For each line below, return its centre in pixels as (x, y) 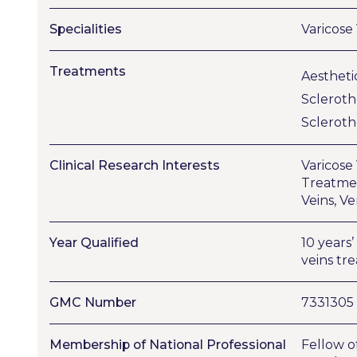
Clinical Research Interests (135, 165)
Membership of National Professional (168, 345)
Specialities (86, 29)
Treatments (88, 71)
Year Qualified (94, 243)
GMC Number (93, 302)
